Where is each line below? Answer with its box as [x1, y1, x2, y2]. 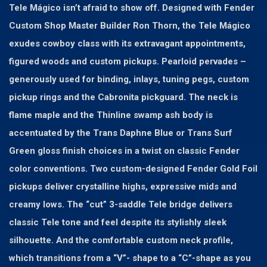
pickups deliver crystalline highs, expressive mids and [9, 181, 237, 193]
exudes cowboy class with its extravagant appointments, [9, 38, 246, 49]
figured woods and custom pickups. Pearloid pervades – [9, 56, 246, 67]
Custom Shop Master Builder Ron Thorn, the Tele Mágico [9, 20, 250, 32]
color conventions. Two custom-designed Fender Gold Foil [9, 163, 257, 175]
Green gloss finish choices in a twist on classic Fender [9, 145, 240, 157]
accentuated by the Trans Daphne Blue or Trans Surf [9, 128, 232, 139]
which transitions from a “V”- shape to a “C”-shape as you [9, 253, 251, 264]
